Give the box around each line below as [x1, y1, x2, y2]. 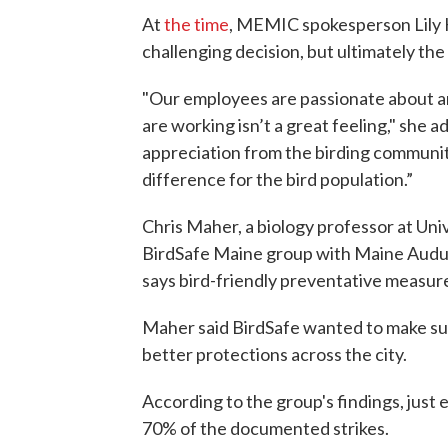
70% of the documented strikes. [142, 417, 389, 439]
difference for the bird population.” [142, 168, 413, 190]
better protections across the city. [142, 343, 407, 365]
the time [164, 13, 229, 35]
